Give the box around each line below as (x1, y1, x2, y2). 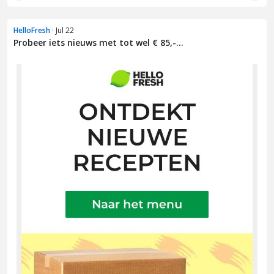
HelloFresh (13, 24, 50, 35)
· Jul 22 (50, 24, 74, 35)
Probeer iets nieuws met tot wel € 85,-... (13, 36, 183, 48)
